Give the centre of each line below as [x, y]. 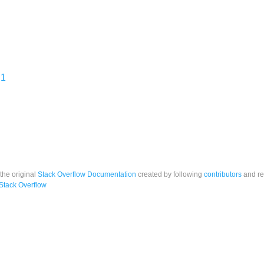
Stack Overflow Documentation [87, 174]
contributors [223, 174]
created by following [170, 174]
